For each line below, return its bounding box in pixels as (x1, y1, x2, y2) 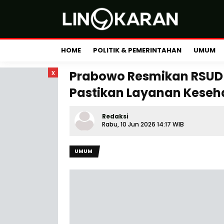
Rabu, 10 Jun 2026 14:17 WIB (102, 120, 184, 128)
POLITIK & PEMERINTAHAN (93, 45, 181, 55)
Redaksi (102, 112, 128, 120)
